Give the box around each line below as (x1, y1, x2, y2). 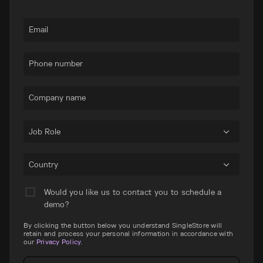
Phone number (28, 58, 83, 69)
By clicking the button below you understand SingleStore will (23, 220, 222, 230)
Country (28, 159, 58, 170)
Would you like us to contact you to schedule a (43, 186, 222, 197)
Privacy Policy (36, 237, 81, 246)
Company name (28, 92, 86, 103)
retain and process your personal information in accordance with (23, 228, 234, 238)
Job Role (28, 126, 60, 137)
